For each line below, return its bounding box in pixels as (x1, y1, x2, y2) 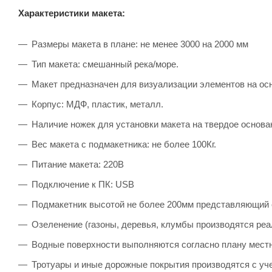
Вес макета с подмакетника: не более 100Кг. (32, 138, 216, 149)
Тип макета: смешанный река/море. (32, 58, 178, 69)
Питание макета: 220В (32, 158, 124, 169)
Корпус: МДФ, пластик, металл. (32, 98, 163, 109)
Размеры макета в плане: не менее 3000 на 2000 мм (32, 38, 248, 49)
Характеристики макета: (18, 7, 125, 18)
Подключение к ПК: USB (32, 178, 134, 189)
